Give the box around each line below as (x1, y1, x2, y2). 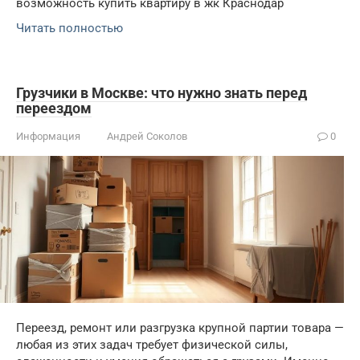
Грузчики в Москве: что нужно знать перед (16, 84, 307, 102)
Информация (16, 130, 80, 143)
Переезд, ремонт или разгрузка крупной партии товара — (16, 321, 344, 336)
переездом (16, 100, 92, 117)
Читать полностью (16, 21, 123, 36)
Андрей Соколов (107, 130, 187, 143)
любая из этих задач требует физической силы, (16, 337, 288, 353)
